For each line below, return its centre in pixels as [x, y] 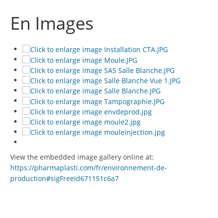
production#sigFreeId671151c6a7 [64, 179]
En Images [54, 23]
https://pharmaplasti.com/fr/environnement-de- [89, 168]
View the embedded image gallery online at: [82, 157]
